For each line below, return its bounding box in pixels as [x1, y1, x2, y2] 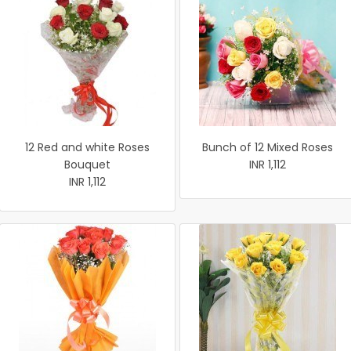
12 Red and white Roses [25, 139, 150, 155]
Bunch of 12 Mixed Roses [202, 139, 333, 155]
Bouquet [64, 157, 110, 172]
